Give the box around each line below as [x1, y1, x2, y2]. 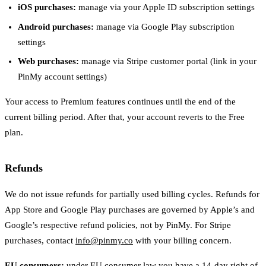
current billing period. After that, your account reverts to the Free [5, 112, 245, 122]
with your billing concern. [133, 235, 232, 245]
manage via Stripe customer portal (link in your [79, 56, 257, 66]
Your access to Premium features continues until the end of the [5, 96, 236, 106]
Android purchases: [18, 21, 94, 31]
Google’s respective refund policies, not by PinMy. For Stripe [5, 220, 231, 230]
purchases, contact [5, 235, 75, 245]
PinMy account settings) [18, 71, 107, 81]
